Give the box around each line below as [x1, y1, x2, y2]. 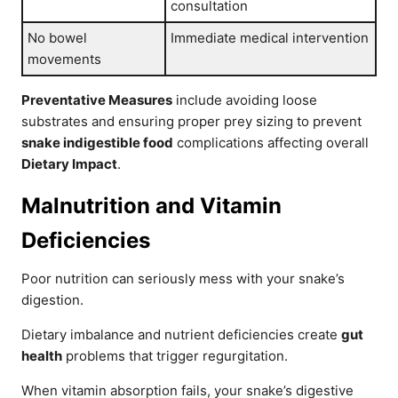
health [21, 347, 62, 364]
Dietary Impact [21, 155, 117, 172]
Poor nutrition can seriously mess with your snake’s [21, 270, 345, 287]
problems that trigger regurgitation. [62, 347, 288, 364]
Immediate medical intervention [171, 29, 370, 46]
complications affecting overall [173, 134, 369, 151]
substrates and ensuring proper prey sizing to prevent [21, 113, 362, 130]
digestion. [21, 291, 84, 308]
